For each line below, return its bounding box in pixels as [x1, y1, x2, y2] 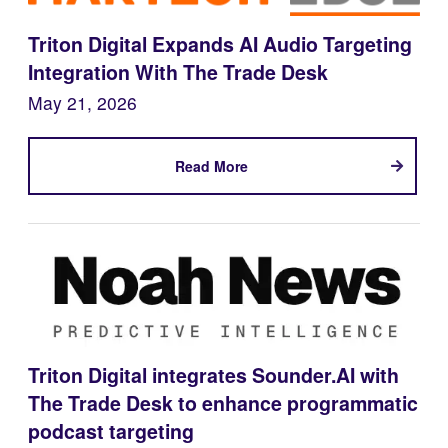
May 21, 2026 [28, 90, 137, 116]
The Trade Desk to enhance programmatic [28, 389, 418, 418]
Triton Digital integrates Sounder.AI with [28, 361, 399, 390]
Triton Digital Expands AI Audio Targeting [28, 30, 412, 59]
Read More [175, 156, 249, 177]
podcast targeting [28, 417, 194, 446]
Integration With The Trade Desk [28, 58, 328, 87]
